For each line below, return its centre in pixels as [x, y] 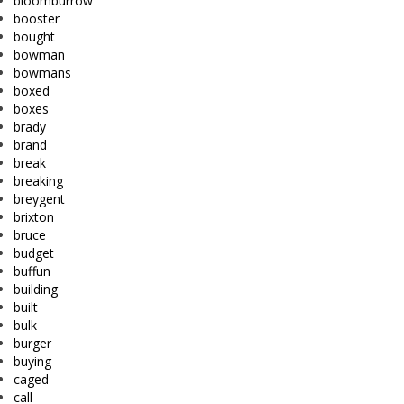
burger [32, 344]
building [36, 289]
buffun [32, 271]
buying [32, 362]
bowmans [42, 73]
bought [34, 37]
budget [34, 253]
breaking [38, 181]
